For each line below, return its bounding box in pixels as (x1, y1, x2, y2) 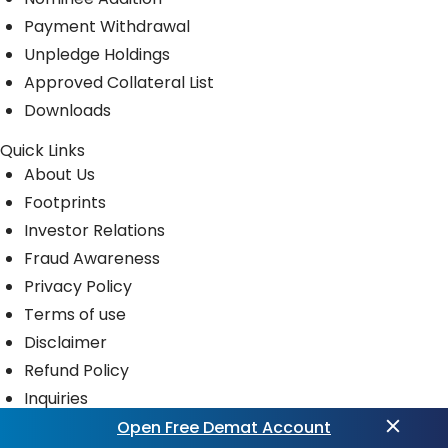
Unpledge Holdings (24, 42, 170, 66)
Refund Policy (24, 358, 129, 382)
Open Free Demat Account (117, 416, 331, 439)
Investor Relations (24, 218, 165, 242)
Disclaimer (24, 330, 107, 354)
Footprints (24, 190, 106, 214)
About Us (24, 162, 95, 186)
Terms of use (24, 302, 126, 326)
